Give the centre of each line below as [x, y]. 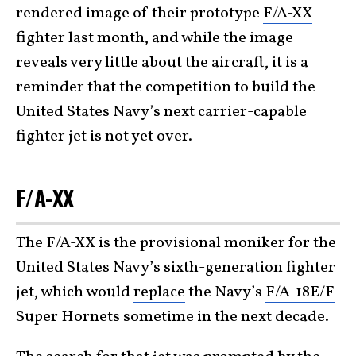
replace [159, 293]
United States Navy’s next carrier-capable [161, 112]
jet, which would [75, 293]
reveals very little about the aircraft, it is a [162, 62]
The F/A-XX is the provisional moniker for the [176, 244]
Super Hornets [68, 317]
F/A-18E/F [300, 293]
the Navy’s [225, 293]
